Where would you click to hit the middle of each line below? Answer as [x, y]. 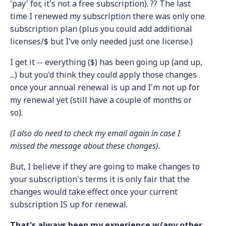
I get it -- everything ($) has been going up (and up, [106, 62]
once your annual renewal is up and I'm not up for [105, 87]
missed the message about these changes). [85, 146]
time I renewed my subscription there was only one [107, 16]
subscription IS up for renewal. [69, 204]
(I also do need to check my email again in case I [95, 133]
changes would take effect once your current [94, 192]
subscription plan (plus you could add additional [101, 29]
